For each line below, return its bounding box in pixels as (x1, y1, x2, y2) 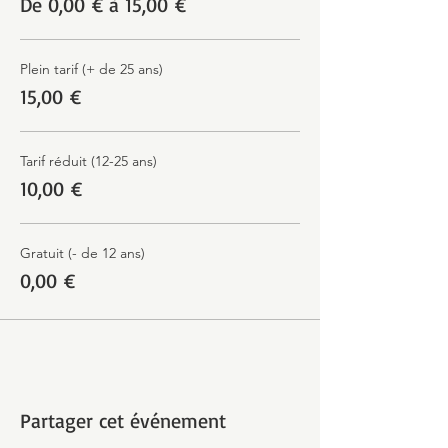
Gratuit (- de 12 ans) (20, 244, 145, 262)
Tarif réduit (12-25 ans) (20, 152, 157, 170)
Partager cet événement (20, 408, 226, 433)
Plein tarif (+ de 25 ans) (20, 60, 163, 78)
